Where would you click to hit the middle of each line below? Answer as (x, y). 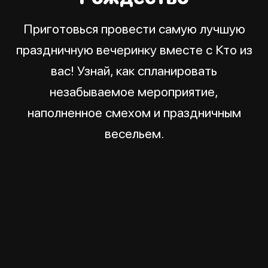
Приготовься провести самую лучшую (134, 29)
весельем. (134, 134)
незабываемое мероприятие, (134, 92)
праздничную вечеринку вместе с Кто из (134, 50)
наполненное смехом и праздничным (134, 113)
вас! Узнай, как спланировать (134, 71)
